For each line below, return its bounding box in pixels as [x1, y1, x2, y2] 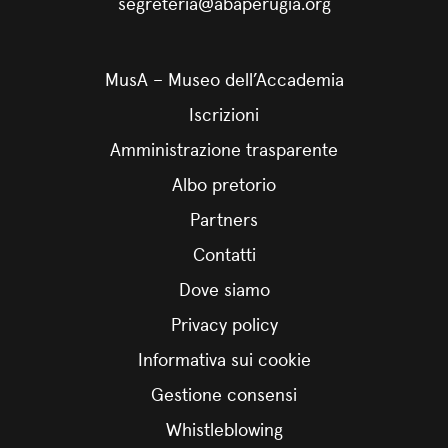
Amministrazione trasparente [110, 136, 338, 161]
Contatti [192, 241, 256, 266]
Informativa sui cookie [137, 346, 311, 371]
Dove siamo [178, 276, 270, 301]
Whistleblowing [165, 416, 283, 441]
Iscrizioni [189, 101, 259, 126]
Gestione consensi [151, 381, 297, 406]
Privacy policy [170, 311, 278, 336]
